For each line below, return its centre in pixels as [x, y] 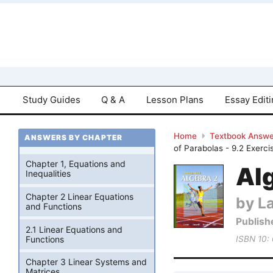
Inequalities [48, 174]
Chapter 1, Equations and [76, 164]
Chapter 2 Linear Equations [80, 197]
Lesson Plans [175, 99]
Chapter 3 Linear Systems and [86, 262]
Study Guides [51, 99]
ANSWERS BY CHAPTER [73, 138]
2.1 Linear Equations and [74, 229]
